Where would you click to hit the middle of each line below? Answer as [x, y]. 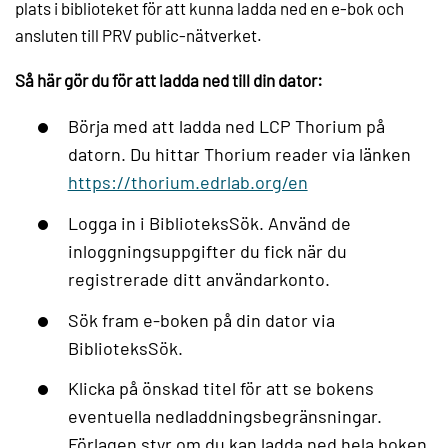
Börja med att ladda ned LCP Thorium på [226, 126]
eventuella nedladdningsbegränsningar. [224, 416]
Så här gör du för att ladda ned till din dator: [169, 80]
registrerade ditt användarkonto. [198, 279]
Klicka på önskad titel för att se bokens [220, 388]
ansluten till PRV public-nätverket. [138, 35]
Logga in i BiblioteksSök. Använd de [209, 223]
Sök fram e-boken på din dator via [201, 319]
